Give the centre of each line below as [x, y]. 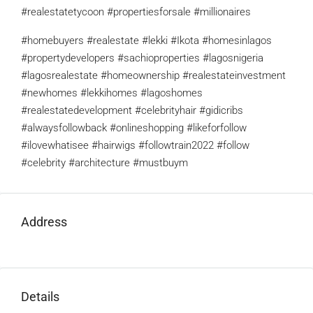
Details [40, 297]
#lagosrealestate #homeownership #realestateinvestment [153, 75]
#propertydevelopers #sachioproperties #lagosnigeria [142, 58]
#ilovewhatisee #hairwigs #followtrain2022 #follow [135, 145]
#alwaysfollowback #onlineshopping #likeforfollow [134, 128]
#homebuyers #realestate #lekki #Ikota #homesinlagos [146, 41]
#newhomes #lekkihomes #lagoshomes [112, 93]
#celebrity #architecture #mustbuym [104, 163]
